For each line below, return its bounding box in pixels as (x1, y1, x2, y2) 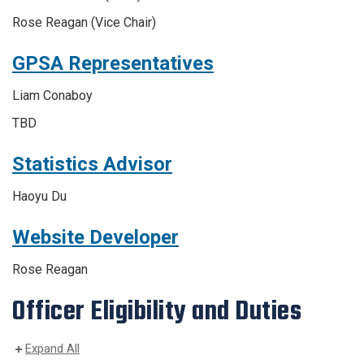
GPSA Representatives (12, 52, 214, 75)
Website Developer (12, 226, 179, 249)
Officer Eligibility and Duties (12, 294, 301, 328)
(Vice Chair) (88, 15, 156, 30)
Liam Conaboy (12, 88, 93, 103)
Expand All (25, 342, 80, 357)
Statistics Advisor (12, 153, 172, 175)
